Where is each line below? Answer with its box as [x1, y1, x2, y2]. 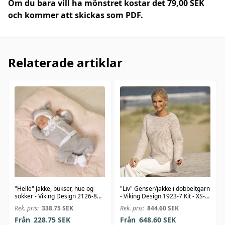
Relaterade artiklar [8, 54, 123, 71]
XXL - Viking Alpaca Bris [120, 199, 185, 208]
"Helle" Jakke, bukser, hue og [15, 184, 93, 193]
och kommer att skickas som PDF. [8, 10, 143, 21]
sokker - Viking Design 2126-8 [15, 192, 97, 201]
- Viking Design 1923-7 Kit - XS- [120, 192, 205, 201]
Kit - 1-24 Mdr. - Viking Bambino [15, 199, 101, 208]
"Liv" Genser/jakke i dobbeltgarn [120, 184, 210, 193]
